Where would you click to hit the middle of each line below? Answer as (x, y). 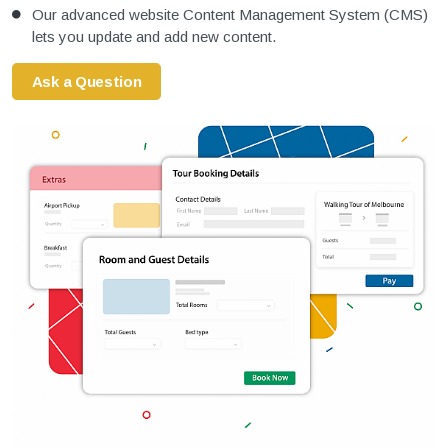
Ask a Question (86, 81)
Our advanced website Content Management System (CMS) (230, 15)
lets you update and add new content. (154, 37)
